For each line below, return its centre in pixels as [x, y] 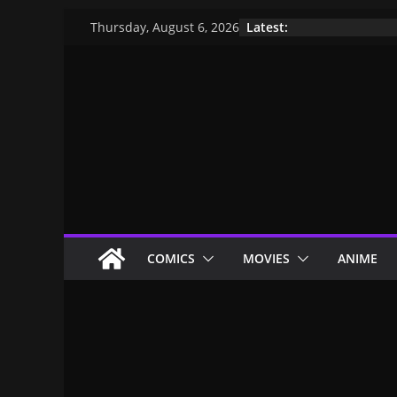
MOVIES [266, 258]
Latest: [267, 27]
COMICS [171, 258]
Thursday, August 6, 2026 [165, 27]
